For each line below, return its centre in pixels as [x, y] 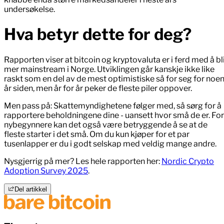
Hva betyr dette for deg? [98, 34]
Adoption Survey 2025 [46, 170]
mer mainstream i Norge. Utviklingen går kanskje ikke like [109, 69]
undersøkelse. [29, 9]
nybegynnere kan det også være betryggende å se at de [106, 124]
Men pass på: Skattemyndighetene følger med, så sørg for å [113, 105]
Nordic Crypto [188, 161]
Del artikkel [31, 189]
